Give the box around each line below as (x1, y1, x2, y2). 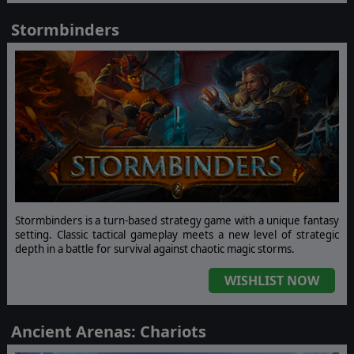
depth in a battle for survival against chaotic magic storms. (14, 242, 295, 257)
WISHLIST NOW (224, 272, 320, 290)
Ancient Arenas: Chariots (10, 321, 206, 343)
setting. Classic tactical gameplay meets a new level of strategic (14, 228, 340, 243)
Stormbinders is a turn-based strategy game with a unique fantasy (14, 213, 340, 228)
